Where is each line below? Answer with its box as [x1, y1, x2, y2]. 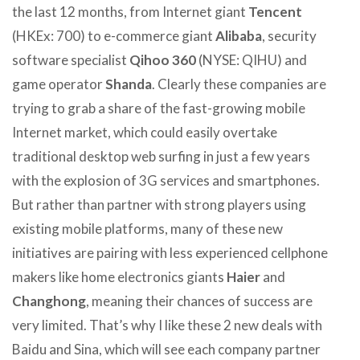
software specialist [12, 51, 129, 68]
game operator [12, 75, 105, 92]
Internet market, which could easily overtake [12, 123, 277, 141]
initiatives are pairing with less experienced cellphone [12, 243, 328, 261]
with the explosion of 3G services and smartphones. [12, 171, 320, 189]
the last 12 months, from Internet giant [12, 2, 248, 20]
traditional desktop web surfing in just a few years [12, 147, 310, 165]
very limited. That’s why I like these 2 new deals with [12, 316, 322, 333]
